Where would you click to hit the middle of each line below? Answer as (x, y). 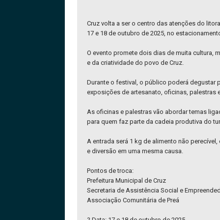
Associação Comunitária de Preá (133, 200)
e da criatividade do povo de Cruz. (135, 62)
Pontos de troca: (110, 170)
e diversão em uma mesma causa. (135, 151)
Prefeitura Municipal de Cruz (126, 180)
